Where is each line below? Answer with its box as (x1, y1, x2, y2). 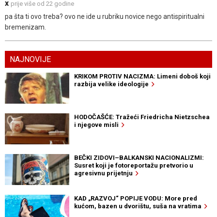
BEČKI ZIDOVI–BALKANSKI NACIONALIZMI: (74, 154, 204, 162)
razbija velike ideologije (74, 80, 152, 88)
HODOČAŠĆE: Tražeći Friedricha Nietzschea (74, 113, 210, 121)
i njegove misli (74, 121, 122, 129)
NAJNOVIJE (10, 55, 51, 64)
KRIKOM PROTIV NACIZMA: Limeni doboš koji (74, 73, 211, 80)
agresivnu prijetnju (74, 170, 136, 177)
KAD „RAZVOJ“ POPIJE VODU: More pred (74, 195, 197, 202)
